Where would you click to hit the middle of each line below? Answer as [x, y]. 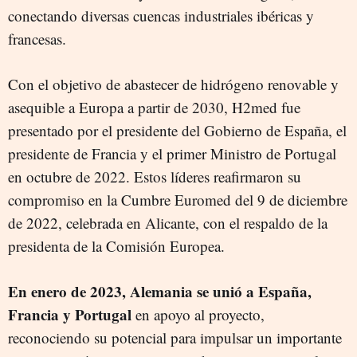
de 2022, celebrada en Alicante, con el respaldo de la [168, 223]
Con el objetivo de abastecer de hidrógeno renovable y [173, 84]
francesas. [37, 39]
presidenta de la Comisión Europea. [116, 246]
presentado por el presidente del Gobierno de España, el [177, 130]
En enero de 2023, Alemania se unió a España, [160, 291]
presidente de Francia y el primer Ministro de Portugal [172, 153]
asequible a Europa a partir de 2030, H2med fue [154, 107]
